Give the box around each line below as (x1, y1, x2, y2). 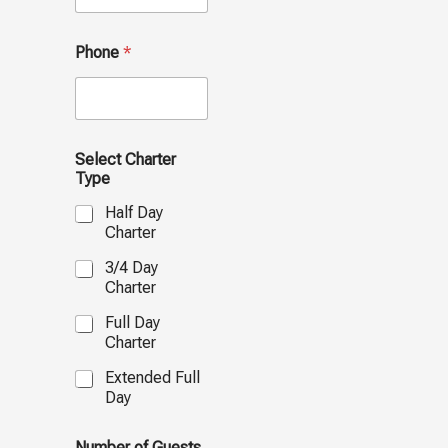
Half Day (104, 203, 163, 223)
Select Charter (74, 150, 176, 170)
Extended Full (104, 368, 200, 388)
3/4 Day (104, 258, 158, 278)
